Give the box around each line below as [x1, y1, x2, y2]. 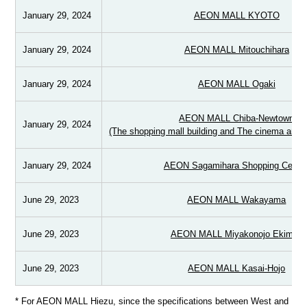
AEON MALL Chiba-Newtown [179, 113, 295, 124]
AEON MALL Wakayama [187, 195, 286, 206]
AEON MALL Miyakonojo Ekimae [170, 229, 303, 240]
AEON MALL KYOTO [193, 10, 280, 21]
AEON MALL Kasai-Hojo [188, 263, 286, 274]
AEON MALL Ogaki [197, 79, 275, 90]
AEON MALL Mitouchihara [184, 45, 289, 56]
